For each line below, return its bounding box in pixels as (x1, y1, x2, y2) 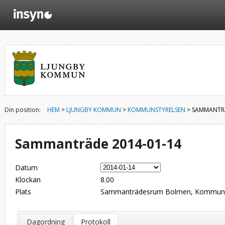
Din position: (5, 105, 41, 114)
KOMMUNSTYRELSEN (128, 105, 185, 114)
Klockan (15, 175, 41, 184)
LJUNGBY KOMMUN (66, 105, 121, 114)
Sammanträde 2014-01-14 (15, 135, 181, 153)
